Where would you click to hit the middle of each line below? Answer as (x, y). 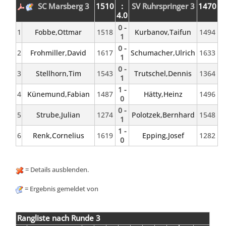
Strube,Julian (59, 115)
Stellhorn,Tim (58, 74)
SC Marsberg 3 (63, 7)
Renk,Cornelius (58, 136)
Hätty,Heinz (163, 94)
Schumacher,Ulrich (163, 53)
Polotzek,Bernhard (163, 115)
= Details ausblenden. (56, 170)
